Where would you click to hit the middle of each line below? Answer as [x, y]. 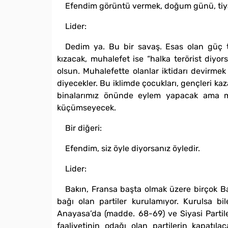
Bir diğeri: [83, 128]
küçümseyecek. [87, 107]
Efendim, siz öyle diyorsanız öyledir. [133, 148]
